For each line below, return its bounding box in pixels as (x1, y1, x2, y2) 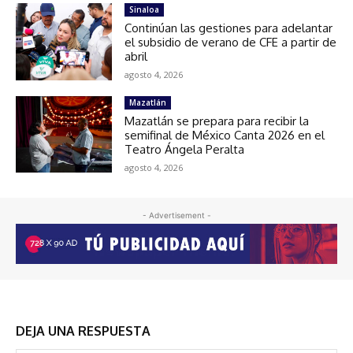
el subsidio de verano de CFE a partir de (124, 34, 337, 50)
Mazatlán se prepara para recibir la (124, 113, 310, 128)
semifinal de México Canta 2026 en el (124, 127, 325, 143)
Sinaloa (129, 3, 160, 15)
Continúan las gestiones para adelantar (124, 20, 333, 35)
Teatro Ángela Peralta (124, 141, 245, 157)
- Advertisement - (142, 210, 211, 221)
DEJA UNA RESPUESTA (16, 322, 150, 339)
